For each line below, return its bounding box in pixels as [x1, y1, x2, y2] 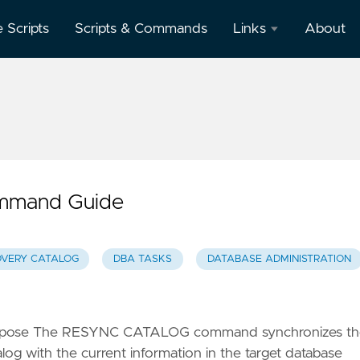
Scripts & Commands [75, 21, 207, 36]
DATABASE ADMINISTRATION [207, 254, 351, 265]
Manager [233, 190, 288, 206]
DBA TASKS [113, 254, 173, 265]
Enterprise [233, 170, 297, 185]
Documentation [233, 108, 331, 124]
